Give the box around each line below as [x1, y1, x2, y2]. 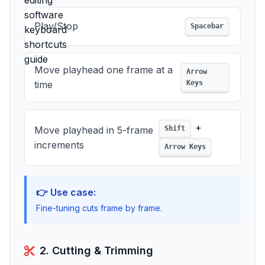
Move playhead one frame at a [34, 64, 173, 76]
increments [34, 139, 84, 151]
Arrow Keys [164, 143, 206, 151]
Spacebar [190, 22, 224, 30]
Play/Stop [34, 20, 78, 32]
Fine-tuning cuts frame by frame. [36, 203, 162, 213]
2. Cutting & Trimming [40, 244, 153, 257]
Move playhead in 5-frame [34, 124, 153, 136]
